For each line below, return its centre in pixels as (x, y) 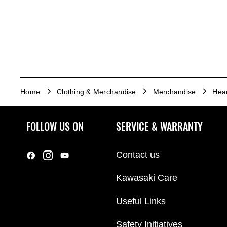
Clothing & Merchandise (97, 92)
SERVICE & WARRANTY (159, 126)
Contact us (138, 154)
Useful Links (141, 201)
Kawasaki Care (147, 178)
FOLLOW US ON (55, 126)
